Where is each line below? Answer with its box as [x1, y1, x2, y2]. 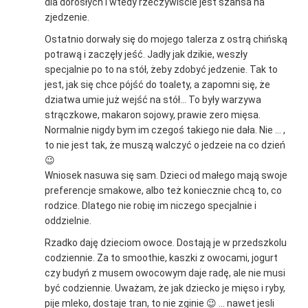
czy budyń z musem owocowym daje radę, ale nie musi [45, 267, 285, 279]
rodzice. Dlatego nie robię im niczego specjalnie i [45, 200, 256, 212]
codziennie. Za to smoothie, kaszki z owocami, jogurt [45, 252, 278, 264]
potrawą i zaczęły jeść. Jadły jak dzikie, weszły [45, 49, 247, 60]
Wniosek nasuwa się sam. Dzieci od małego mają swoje [45, 170, 287, 181]
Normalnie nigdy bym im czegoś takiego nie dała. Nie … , [45, 124, 285, 136]
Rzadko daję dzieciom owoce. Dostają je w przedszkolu [45, 237, 287, 249]
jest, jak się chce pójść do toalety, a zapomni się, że [45, 79, 270, 91]
